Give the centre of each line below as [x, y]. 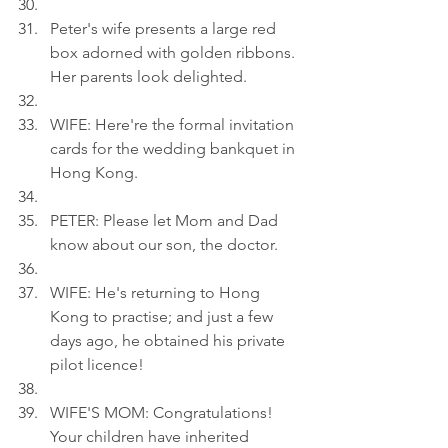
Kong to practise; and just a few [163, 316]
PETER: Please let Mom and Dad [166, 220]
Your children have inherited [151, 436]
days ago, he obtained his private [169, 340]
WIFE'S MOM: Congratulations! [163, 412]
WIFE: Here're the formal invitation [174, 124]
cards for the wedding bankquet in [174, 148]
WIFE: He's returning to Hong [157, 292]
